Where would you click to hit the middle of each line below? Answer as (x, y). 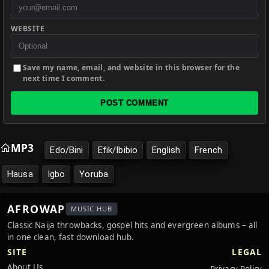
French (208, 150)
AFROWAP (36, 209)
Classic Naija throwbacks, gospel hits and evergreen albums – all (132, 225)
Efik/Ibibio (118, 150)
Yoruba (94, 174)
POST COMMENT (134, 103)
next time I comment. (64, 79)
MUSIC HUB (91, 209)
